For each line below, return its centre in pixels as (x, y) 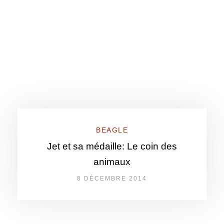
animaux (112, 162)
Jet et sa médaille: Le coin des (112, 146)
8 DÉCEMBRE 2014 (112, 178)
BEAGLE (112, 130)
